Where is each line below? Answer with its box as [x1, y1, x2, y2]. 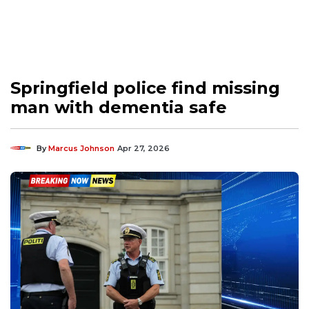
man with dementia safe [10, 97, 227, 117]
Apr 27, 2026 [117, 143, 170, 153]
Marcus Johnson [48, 143, 114, 153]
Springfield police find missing [10, 77, 280, 98]
